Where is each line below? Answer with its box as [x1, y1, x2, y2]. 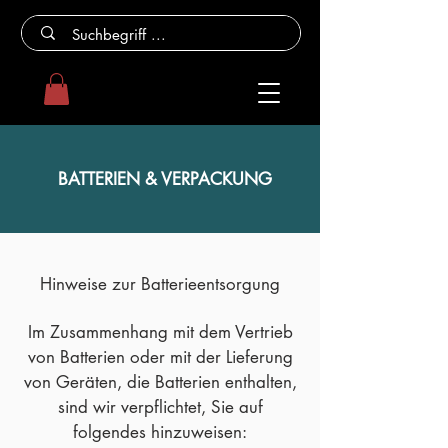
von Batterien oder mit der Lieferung [27, 346, 293, 369]
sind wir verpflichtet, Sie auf [57, 396, 263, 419]
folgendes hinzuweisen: [73, 421, 247, 444]
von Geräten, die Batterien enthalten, [23, 371, 297, 394]
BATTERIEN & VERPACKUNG [58, 168, 272, 191]
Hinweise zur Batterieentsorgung [40, 273, 280, 296]
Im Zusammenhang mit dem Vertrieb [27, 321, 293, 344]
